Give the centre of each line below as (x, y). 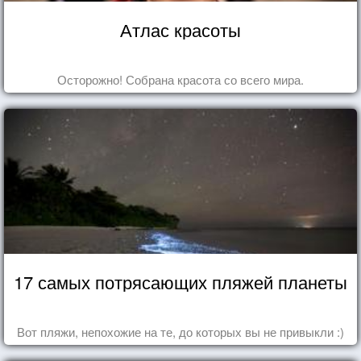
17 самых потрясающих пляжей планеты (180, 281)
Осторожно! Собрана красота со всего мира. (180, 79)
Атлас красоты (180, 29)
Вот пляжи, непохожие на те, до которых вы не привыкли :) (180, 331)
